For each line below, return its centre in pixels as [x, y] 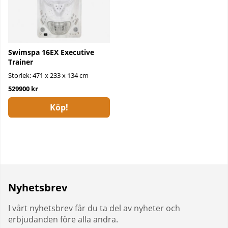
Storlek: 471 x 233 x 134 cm [48, 75]
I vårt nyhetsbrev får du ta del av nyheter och [94, 208]
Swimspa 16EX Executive [51, 52]
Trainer [21, 62]
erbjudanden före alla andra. [63, 220]
